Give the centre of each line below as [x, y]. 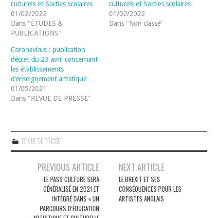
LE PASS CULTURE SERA [71, 179]
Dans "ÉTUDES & [37, 23]
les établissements [37, 69]
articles [25, 195]
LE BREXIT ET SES [140, 179]
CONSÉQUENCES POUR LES [150, 189]
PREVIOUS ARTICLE [68, 166]
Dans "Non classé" [136, 23]
